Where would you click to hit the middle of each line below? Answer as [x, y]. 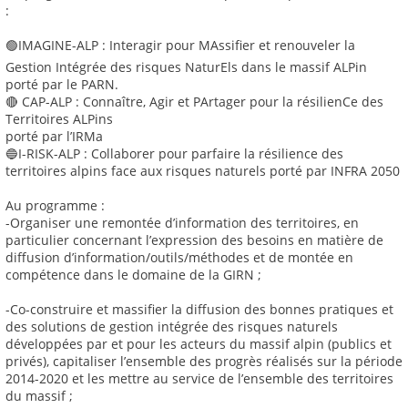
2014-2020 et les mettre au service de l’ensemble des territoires [199, 379]
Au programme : [55, 206]
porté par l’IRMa [54, 137]
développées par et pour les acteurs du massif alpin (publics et [199, 344]
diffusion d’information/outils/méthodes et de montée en [179, 258]
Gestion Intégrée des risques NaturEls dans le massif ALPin [186, 67]
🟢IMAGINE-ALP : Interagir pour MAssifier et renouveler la [180, 46]
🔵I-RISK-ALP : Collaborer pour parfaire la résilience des [174, 154]
